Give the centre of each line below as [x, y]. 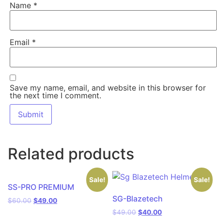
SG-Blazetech [138, 199]
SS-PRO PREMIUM [41, 187]
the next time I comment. [55, 96]
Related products [71, 154]
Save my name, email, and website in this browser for [108, 88]
